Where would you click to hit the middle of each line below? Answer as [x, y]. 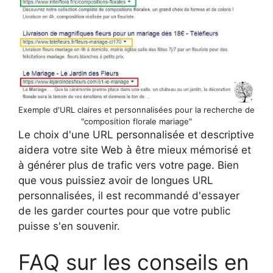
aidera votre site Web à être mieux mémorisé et [135, 150]
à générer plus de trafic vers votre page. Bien [129, 165]
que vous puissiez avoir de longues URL [116, 180]
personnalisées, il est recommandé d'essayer [129, 195]
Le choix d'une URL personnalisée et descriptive [136, 134]
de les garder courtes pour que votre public [124, 211]
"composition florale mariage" [136, 121]
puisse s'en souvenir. [69, 226]
